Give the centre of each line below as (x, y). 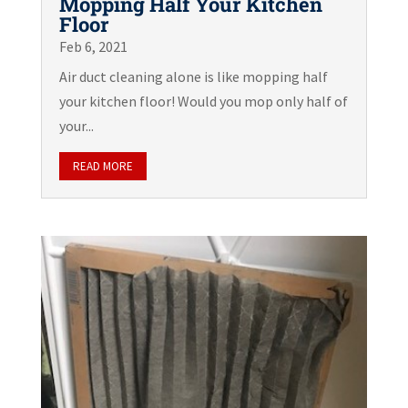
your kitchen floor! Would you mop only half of (203, 101)
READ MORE (102, 166)
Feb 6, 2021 (93, 46)
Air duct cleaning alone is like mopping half (193, 76)
